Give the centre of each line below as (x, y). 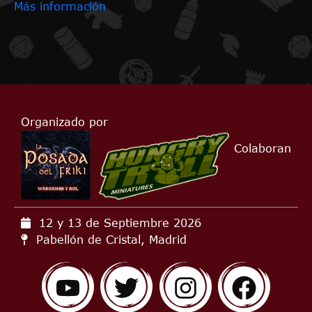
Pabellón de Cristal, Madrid (111, 239)
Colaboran (263, 148)
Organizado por (64, 122)
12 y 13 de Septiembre (102, 223)
